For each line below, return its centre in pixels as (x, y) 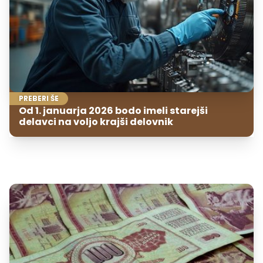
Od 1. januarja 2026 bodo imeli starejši (113, 111)
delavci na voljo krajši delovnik (96, 122)
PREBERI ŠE (39, 99)
